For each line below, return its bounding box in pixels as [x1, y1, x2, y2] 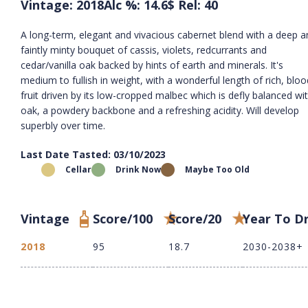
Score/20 [168, 210, 221, 227]
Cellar [65, 163, 91, 175]
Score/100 [93, 210, 153, 227]
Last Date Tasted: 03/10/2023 [21, 147, 166, 161]
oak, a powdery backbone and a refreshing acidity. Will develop [21, 103, 299, 117]
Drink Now [115, 163, 161, 175]
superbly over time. [21, 118, 105, 132]
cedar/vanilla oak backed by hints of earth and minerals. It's [21, 58, 283, 71]
